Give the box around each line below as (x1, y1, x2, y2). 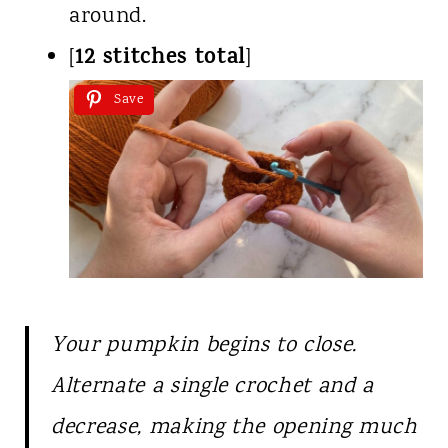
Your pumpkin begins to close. (50, 329, 358, 362)
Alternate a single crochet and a (50, 370, 375, 403)
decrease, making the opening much (50, 411, 418, 444)
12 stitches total (74, 40, 246, 77)
